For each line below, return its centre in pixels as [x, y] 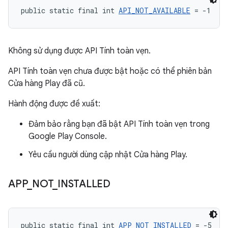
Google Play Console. [68, 136]
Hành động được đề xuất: [54, 104]
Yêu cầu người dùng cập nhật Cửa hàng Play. [108, 155]
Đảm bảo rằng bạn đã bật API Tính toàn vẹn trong [119, 124]
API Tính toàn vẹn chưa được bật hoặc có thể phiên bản [110, 71]
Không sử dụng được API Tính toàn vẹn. [79, 51]
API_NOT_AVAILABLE [154, 10]
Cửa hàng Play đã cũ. [47, 83]
